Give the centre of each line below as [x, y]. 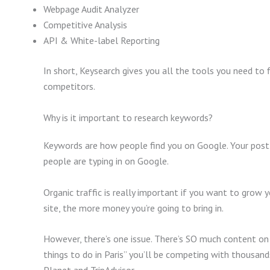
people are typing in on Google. [106, 161]
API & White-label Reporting [102, 41]
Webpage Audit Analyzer [91, 9]
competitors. [69, 86]
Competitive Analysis [85, 25]
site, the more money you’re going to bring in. [133, 208]
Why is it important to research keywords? [128, 118]
